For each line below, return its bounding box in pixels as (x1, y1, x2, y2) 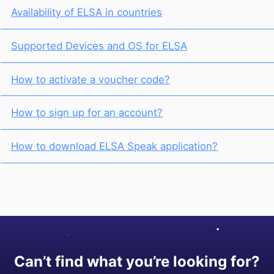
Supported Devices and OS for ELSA (11, 40, 188, 53)
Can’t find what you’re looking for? (14, 252, 260, 270)
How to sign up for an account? (11, 106, 163, 119)
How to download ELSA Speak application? (11, 139, 218, 152)
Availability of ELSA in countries (11, 6, 163, 19)
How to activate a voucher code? (11, 73, 171, 86)
